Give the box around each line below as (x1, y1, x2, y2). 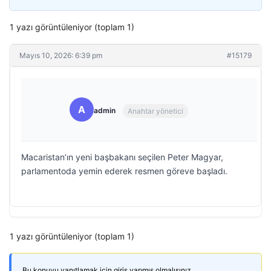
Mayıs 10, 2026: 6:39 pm (19, 51, 102, 60)
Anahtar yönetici (128, 106, 183, 116)
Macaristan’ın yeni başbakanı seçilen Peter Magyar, (21, 152, 223, 162)
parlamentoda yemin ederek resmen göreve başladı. (21, 166, 227, 176)
